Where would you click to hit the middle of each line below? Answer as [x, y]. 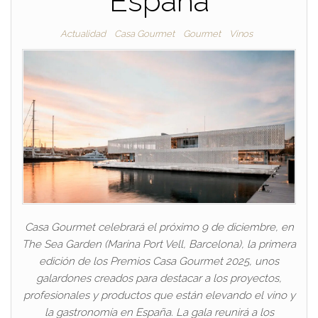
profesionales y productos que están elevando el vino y [159, 295]
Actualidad [83, 33]
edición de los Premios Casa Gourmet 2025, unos [159, 261]
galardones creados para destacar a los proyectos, [159, 278]
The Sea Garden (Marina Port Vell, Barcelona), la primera [159, 244]
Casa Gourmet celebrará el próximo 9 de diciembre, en [159, 227]
